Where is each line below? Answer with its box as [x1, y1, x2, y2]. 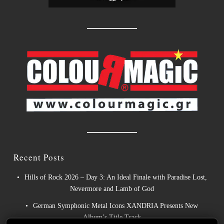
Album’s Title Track [82, 213, 141, 221]
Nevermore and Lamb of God [69, 185, 154, 193]
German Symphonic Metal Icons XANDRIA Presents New [33, 202, 198, 210]
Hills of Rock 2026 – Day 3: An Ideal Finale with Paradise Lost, [24, 173, 207, 181]
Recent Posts [13, 151, 64, 163]
